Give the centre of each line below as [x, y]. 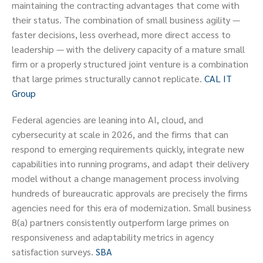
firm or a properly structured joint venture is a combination [130, 64]
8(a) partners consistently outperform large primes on [120, 222]
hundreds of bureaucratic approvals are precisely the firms [130, 193]
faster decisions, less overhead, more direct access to [121, 35]
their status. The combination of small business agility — [126, 20]
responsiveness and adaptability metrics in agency [113, 237]
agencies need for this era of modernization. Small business [131, 208]
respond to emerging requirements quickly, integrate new [128, 149]
